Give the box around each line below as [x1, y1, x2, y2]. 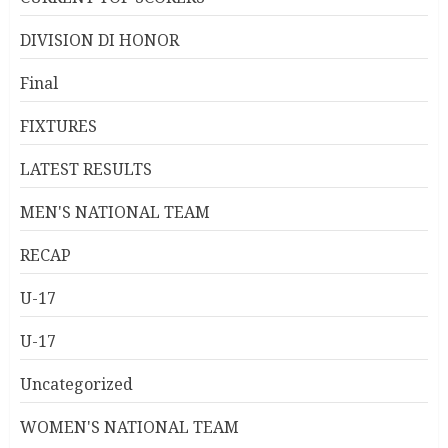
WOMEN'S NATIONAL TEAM [20, 416, 239, 439]
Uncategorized [20, 373, 133, 396]
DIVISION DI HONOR [20, 29, 179, 52]
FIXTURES [20, 115, 97, 138]
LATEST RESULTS [20, 158, 152, 181]
